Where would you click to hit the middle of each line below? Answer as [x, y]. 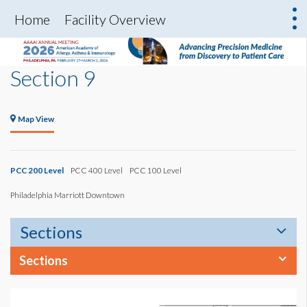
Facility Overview [115, 19]
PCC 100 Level [156, 170]
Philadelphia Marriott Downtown [67, 195]
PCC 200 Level [37, 170]
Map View [36, 119]
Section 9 [53, 78]
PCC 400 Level [97, 170]
